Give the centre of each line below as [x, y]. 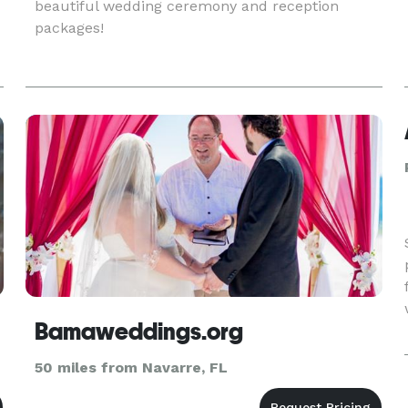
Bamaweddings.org [138, 331]
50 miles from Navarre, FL [131, 367]
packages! [69, 28]
